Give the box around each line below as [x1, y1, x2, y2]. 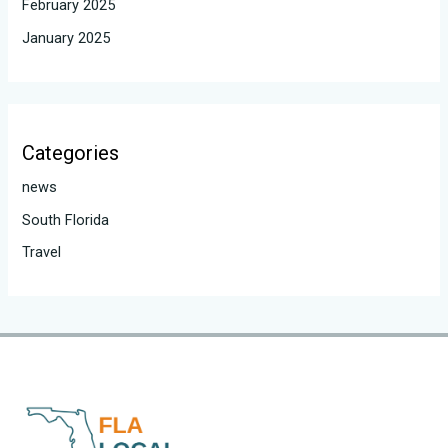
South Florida [22, 210, 110, 229]
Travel [22, 243, 62, 262]
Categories [22, 140, 120, 165]
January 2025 [22, 28, 111, 47]
